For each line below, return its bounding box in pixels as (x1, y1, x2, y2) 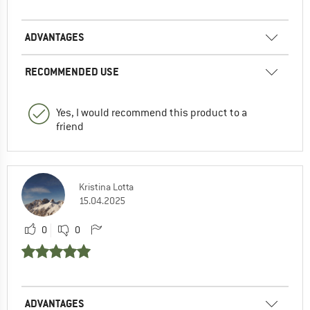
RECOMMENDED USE (25, 64, 119, 79)
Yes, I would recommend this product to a (56, 105, 247, 120)
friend (56, 119, 84, 134)
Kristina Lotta (79, 180, 134, 193)
